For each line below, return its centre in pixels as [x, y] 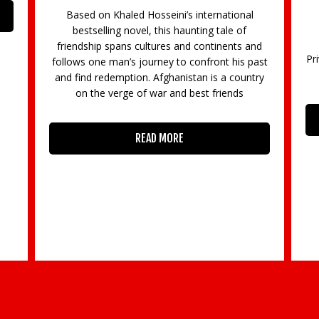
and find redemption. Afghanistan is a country [159, 78]
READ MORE [159, 138]
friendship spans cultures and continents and [159, 46]
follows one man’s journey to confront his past [159, 62]
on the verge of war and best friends [159, 93]
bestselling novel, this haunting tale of [159, 31]
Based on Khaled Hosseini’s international [159, 15]
